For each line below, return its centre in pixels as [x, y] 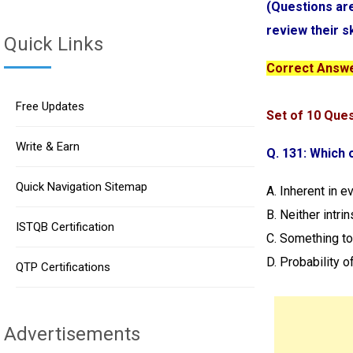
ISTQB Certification [65, 227]
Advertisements [72, 334]
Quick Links [54, 44]
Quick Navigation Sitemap [82, 187]
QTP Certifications [63, 267]
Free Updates [50, 106]
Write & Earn [48, 147]
